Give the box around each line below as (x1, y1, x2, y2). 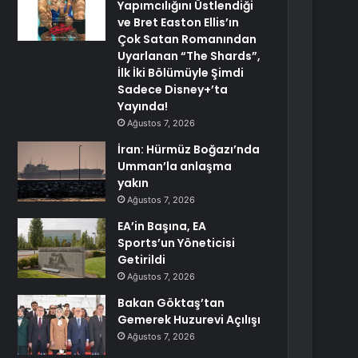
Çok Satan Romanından (117, 31, 257, 47)
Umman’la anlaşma (117, 158, 233, 174)
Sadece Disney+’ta (117, 82, 229, 97)
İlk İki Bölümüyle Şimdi (117, 65, 245, 81)
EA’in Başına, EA (117, 218, 207, 234)
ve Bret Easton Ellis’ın (117, 14, 240, 30)
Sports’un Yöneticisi (117, 235, 236, 251)
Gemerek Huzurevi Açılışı (117, 312, 261, 328)
